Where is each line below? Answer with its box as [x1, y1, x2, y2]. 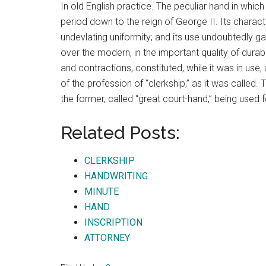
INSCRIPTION [84, 217, 142, 228]
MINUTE [84, 186, 119, 197]
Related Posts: [61, 122, 180, 143]
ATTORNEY [84, 232, 130, 243]
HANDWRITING [84, 170, 148, 182]
